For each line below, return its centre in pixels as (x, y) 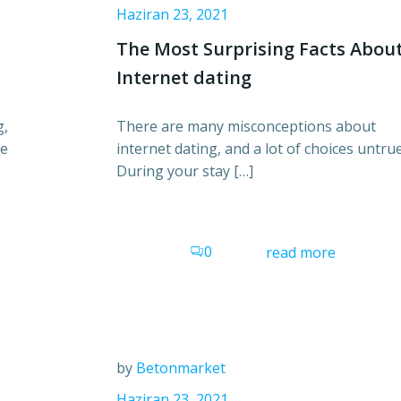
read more (301, 252)
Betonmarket (181, 368)
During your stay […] (185, 171)
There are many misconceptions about (246, 126)
